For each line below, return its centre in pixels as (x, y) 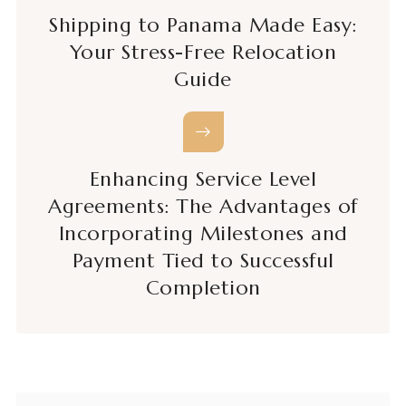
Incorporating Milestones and (203, 234)
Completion (203, 288)
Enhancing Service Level (203, 179)
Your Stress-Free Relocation (203, 53)
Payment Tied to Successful (203, 261)
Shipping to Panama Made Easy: (203, 25)
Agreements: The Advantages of (203, 207)
